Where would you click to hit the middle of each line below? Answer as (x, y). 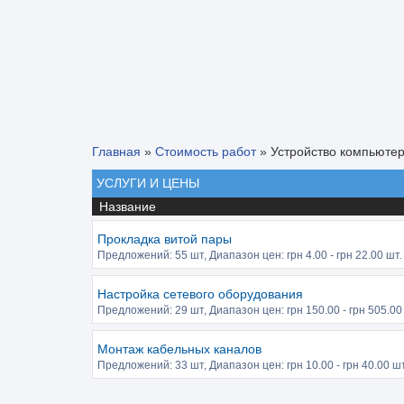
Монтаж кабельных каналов (179, 349)
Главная (116, 151)
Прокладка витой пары (165, 239)
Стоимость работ (206, 151)
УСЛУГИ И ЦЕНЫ (148, 183)
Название (124, 207)
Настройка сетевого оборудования (200, 294)
